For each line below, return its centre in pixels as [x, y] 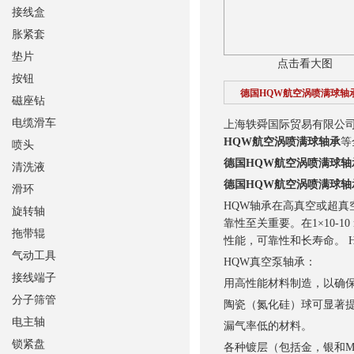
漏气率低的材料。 [267, 326]
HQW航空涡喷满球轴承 [282, 142]
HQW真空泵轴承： [269, 262]
